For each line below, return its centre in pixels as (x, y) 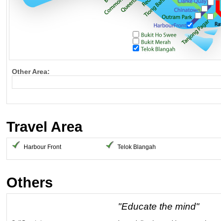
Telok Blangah (137, 147)
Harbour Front (42, 147)
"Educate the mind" (159, 206)
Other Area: (31, 72)
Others (30, 183)
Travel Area (44, 127)
